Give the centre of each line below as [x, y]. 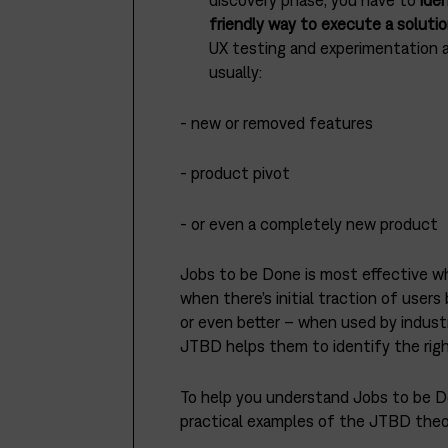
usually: [236, 72]
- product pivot [234, 173]
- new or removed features [276, 122]
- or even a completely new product [308, 223]
